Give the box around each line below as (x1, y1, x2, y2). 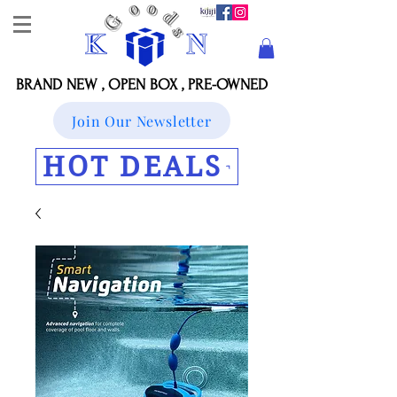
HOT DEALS (43, 150, 222, 183)
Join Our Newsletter (72, 111, 212, 130)
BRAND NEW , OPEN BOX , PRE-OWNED (16, 76, 268, 93)
